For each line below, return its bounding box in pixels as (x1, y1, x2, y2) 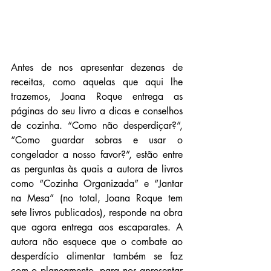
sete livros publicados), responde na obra (11, 206, 183, 219)
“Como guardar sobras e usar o (11, 133, 183, 146)
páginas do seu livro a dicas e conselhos (11, 104, 183, 117)
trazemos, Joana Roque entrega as (11, 90, 183, 103)
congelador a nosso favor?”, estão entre (11, 148, 183, 161)
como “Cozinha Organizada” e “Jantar (11, 177, 183, 190)
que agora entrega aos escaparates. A (11, 220, 183, 233)
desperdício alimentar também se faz (11, 249, 183, 263)
